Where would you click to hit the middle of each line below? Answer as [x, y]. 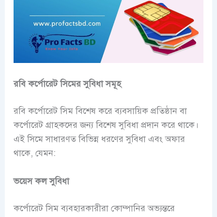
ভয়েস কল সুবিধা [41, 181]
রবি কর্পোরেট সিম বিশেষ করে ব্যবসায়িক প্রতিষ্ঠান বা [100, 111]
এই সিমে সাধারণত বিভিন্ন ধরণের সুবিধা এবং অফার [99, 139]
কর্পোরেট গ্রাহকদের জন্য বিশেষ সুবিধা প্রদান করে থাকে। [106, 125]
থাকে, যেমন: [34, 153]
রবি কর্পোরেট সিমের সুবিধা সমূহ [67, 84]
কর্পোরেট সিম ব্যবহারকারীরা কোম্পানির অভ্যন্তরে [94, 208]
